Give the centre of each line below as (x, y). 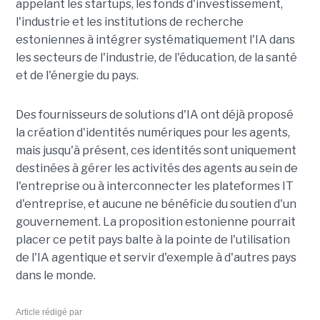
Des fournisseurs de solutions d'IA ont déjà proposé (154, 114)
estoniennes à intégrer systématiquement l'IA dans (155, 39)
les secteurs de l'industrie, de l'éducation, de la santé (156, 57)
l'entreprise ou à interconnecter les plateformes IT (154, 186)
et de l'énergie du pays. (77, 75)
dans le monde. (55, 275)
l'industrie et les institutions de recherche (129, 21)
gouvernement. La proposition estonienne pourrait (155, 221)
